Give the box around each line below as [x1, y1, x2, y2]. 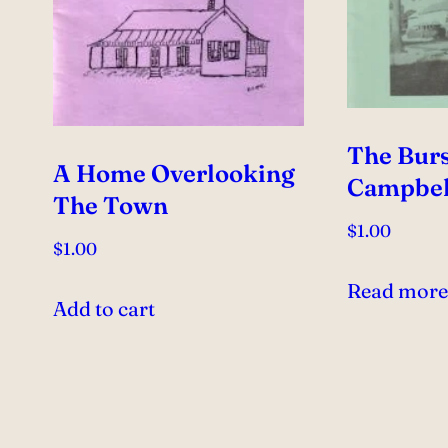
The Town [52, 191, 168, 221]
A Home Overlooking [52, 159, 295, 189]
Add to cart [52, 296, 155, 322]
